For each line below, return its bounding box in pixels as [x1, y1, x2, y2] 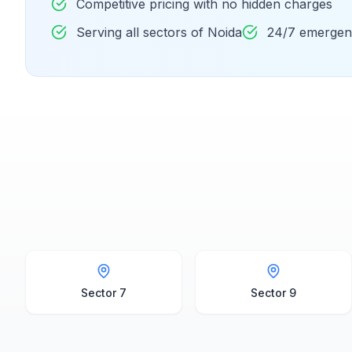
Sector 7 [81, 286, 126, 299]
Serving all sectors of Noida [76, 24, 242, 40]
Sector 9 [251, 286, 296, 299]
